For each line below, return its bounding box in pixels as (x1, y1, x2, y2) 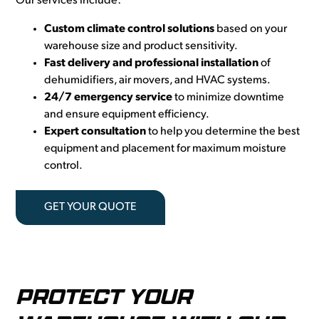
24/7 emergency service (44, 92, 173, 104)
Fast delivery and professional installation (44, 58, 259, 70)
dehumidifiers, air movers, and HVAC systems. (44, 75, 271, 87)
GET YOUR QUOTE (44, 202, 137, 214)
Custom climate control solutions (44, 23, 215, 36)
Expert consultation (44, 126, 147, 138)
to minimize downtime (172, 92, 285, 104)
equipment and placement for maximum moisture (44, 143, 287, 155)
